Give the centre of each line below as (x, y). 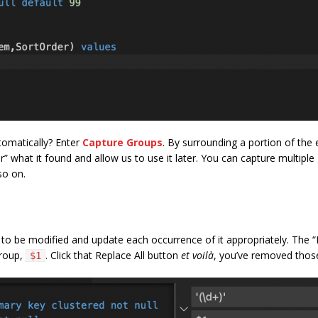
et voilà (197, 255)
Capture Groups (122, 142)
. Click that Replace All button (113, 255)
